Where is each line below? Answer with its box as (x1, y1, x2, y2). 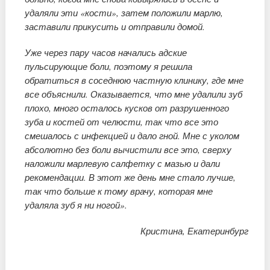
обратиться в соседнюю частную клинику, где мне (25, 74, 244, 87)
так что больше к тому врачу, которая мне (25, 185, 213, 198)
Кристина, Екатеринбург (140, 225, 248, 237)
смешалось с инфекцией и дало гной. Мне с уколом (25, 130, 240, 142)
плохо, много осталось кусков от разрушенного (25, 102, 230, 115)
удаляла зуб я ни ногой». (25, 199, 128, 212)
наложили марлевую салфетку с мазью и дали (25, 157, 221, 170)
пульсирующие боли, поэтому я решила (25, 60, 193, 73)
